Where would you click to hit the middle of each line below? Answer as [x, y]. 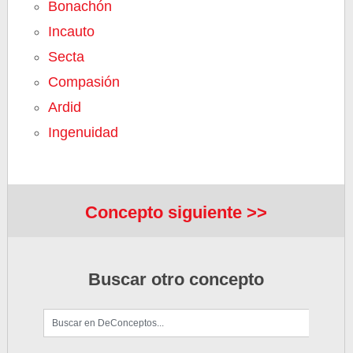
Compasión [84, 82]
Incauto [72, 32]
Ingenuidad [84, 132]
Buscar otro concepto [176, 280]
